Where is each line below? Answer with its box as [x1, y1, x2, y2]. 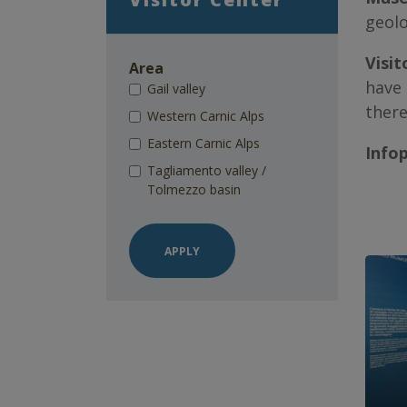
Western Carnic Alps [147, 107, 264, 124]
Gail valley [147, 80, 205, 97]
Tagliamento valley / [147, 162, 266, 179]
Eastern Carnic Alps [147, 134, 260, 152]
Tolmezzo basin [147, 181, 241, 198]
